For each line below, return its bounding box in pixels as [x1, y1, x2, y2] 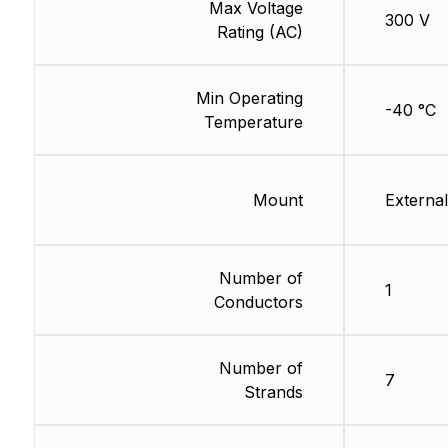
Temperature [203, 112, 303, 133]
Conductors [213, 292, 303, 313]
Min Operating [195, 88, 303, 109]
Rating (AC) [216, 22, 303, 43]
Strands [243, 382, 303, 403]
